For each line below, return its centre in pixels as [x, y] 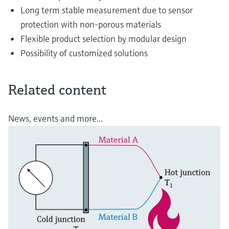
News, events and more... [55, 119]
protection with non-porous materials [91, 25]
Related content [57, 90]
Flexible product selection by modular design [104, 39]
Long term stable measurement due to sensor [107, 10]
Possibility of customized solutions [84, 53]
